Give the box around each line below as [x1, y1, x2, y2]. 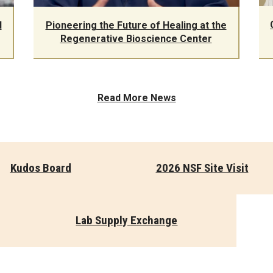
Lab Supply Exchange [76, 213, 178, 227]
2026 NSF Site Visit [155, 160, 249, 175]
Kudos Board [10, 160, 71, 175]
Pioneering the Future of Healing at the [45, 19, 227, 31]
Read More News [97, 91, 176, 104]
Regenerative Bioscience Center [60, 32, 212, 44]
